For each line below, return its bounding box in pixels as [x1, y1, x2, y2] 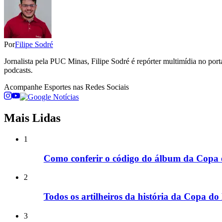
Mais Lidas [4, 111, 60, 125]
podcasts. [4, 66, 33, 75]
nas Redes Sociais [71, 83, 129, 92]
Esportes [44, 83, 71, 92]
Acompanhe [4, 83, 44, 92]
